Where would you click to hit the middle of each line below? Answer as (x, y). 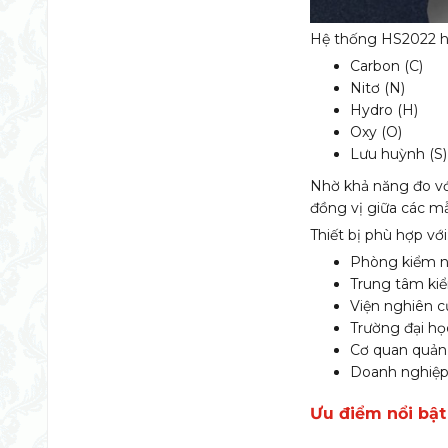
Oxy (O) (376, 131)
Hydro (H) (384, 109)
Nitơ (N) (378, 87)
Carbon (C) (387, 65)
